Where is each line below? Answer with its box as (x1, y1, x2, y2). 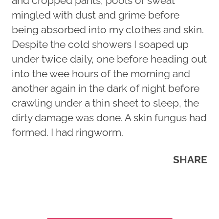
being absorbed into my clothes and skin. (12, 23, 204, 36)
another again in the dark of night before (12, 82, 199, 94)
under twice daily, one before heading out (12, 53, 207, 65)
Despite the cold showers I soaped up (12, 38, 189, 50)
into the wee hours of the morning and (12, 67, 190, 80)
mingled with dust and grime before (12, 9, 179, 21)
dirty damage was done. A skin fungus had (12, 111, 207, 124)
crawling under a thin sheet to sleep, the (12, 97, 199, 109)
